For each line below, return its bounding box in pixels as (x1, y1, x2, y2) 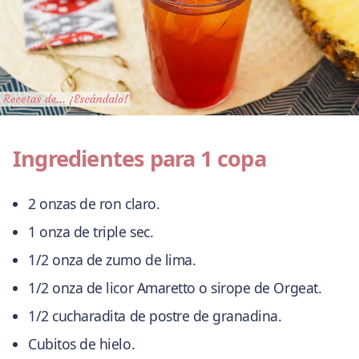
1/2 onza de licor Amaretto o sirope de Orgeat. (28, 277, 322, 297)
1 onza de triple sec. (28, 221, 154, 241)
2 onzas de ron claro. (28, 193, 160, 213)
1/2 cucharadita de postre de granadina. (28, 305, 282, 325)
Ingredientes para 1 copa (13, 143, 266, 174)
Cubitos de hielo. (28, 333, 135, 353)
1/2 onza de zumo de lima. (28, 249, 196, 269)
